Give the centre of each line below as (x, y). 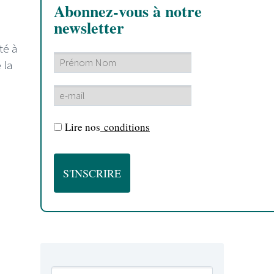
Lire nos (83, 127)
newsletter (89, 28)
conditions (125, 127)
